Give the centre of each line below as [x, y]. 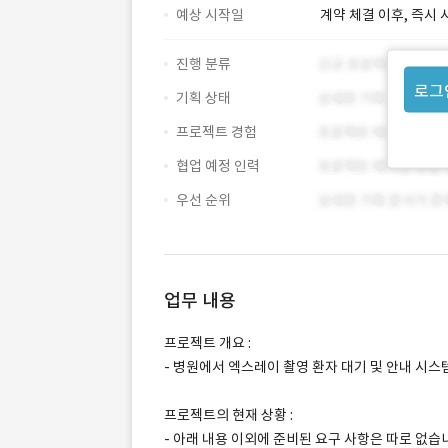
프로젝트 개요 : [207, 343]
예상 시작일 [210, 15]
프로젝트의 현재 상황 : [228, 415]
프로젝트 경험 [216, 132]
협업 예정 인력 [218, 166]
